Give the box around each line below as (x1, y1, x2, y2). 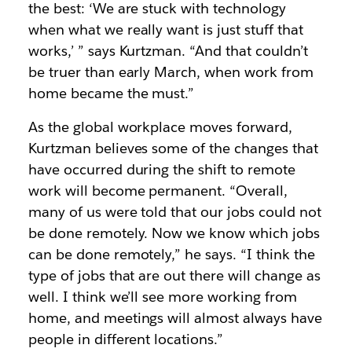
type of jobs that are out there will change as (27, 266, 321, 284)
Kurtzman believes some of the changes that (27, 139, 318, 157)
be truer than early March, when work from (27, 63, 313, 81)
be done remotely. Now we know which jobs (27, 224, 320, 242)
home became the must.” (27, 84, 195, 102)
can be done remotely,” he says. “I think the (27, 245, 315, 263)
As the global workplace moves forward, (27, 118, 293, 136)
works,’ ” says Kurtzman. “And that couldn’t (27, 42, 308, 60)
